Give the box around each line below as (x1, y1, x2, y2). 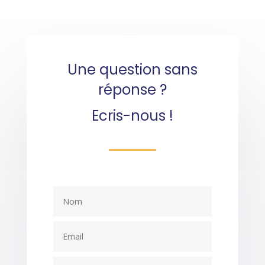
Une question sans (67, 60, 198, 79)
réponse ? (98, 80, 167, 99)
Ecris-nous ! (91, 106, 173, 125)
